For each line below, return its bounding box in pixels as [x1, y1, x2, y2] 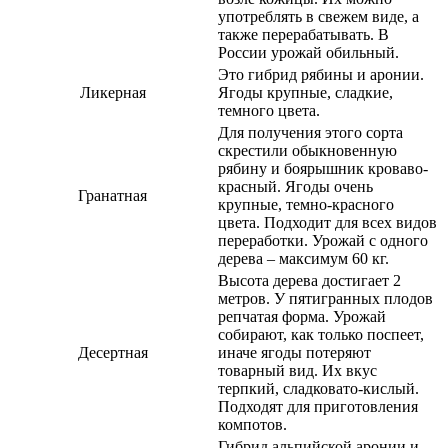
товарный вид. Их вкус [218, 361, 377, 379]
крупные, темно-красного [218, 195, 394, 213]
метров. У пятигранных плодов [218, 289, 433, 307]
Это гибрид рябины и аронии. [218, 65, 424, 83]
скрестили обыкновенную [218, 141, 397, 159]
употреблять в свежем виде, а [218, 7, 419, 25]
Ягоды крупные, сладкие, [218, 83, 393, 101]
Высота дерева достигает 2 [218, 271, 401, 289]
